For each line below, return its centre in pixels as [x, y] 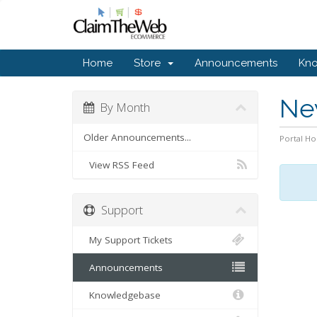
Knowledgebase [122, 295]
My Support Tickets [128, 240]
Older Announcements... [137, 137]
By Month [122, 107]
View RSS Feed [119, 165]
